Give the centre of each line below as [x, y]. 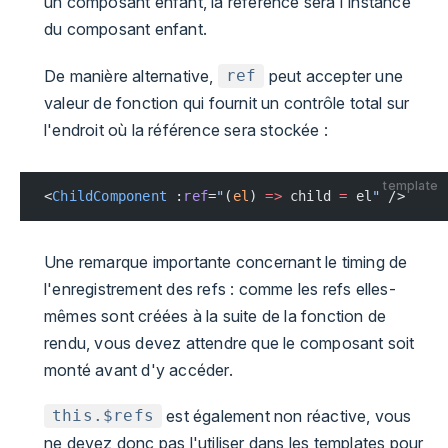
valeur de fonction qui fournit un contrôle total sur [227, 102]
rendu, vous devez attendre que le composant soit [229, 342]
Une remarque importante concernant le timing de [226, 261]
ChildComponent [110, 195]
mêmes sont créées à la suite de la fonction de [215, 315]
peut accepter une [334, 75]
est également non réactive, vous [287, 415]
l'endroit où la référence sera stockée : [186, 129]
